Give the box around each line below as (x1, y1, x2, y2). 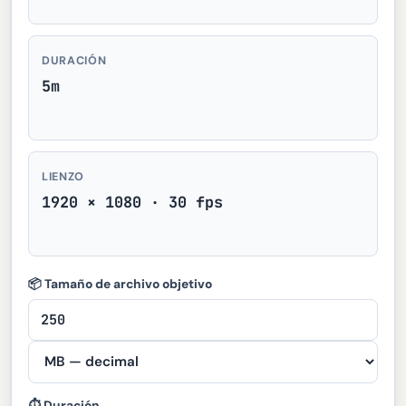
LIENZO (42, 169, 84, 185)
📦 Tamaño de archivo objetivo (27, 275, 212, 292)
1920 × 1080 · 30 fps (42, 192, 224, 213)
